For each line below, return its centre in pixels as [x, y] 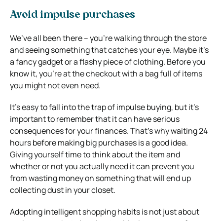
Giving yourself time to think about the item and [95, 154]
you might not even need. [55, 85]
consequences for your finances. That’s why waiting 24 [109, 130]
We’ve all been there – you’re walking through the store [108, 38]
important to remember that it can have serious [95, 119]
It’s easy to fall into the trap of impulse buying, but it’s [104, 107]
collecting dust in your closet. [63, 190]
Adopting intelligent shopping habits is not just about [105, 211]
